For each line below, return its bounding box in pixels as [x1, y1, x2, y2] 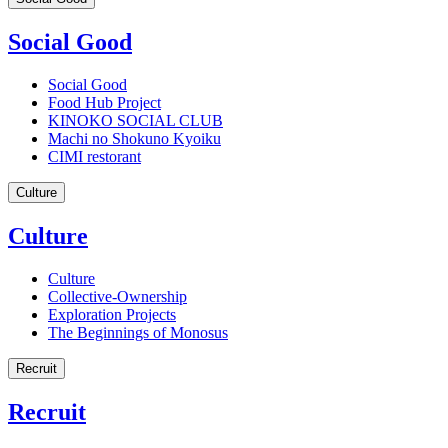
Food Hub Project [48, 93, 161, 111]
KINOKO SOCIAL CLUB [48, 111, 223, 129]
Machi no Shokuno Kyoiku [48, 129, 221, 147]
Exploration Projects [48, 305, 176, 323]
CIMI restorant [48, 147, 141, 165]
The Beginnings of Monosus [48, 323, 228, 341]
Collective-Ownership [48, 287, 187, 305]
